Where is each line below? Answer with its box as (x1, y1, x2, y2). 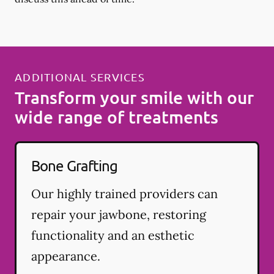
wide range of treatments (15, 106, 218, 127)
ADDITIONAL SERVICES (15, 70, 145, 83)
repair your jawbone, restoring (31, 206, 206, 222)
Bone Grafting (31, 156, 118, 174)
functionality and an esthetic (31, 227, 194, 243)
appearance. (31, 248, 100, 264)
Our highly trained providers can (31, 185, 218, 201)
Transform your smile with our (15, 86, 254, 108)
